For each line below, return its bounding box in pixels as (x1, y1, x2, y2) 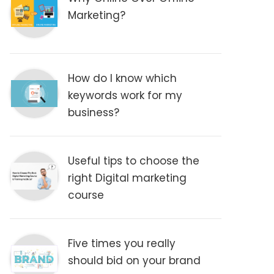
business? (68, 105, 120, 120)
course (68, 188, 105, 202)
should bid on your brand (68, 253, 201, 268)
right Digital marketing (68, 171, 187, 185)
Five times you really (68, 236, 176, 251)
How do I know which (68, 71, 177, 86)
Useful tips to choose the (68, 154, 200, 168)
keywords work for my (68, 88, 183, 103)
